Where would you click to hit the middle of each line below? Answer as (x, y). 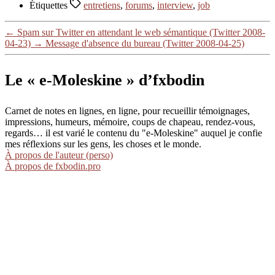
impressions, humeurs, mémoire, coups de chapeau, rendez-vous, (130, 122)
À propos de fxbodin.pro (53, 166)
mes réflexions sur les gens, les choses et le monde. (103, 144)
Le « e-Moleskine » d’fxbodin (105, 80)
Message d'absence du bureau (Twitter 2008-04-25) (145, 43)
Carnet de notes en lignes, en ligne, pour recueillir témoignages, (127, 111)
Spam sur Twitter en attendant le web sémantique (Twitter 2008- (141, 32)
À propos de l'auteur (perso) (59, 155)
